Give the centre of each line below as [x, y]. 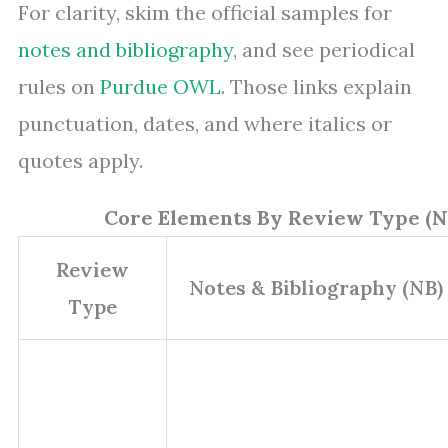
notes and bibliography [125, 50]
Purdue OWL [160, 87]
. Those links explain [316, 87]
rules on [59, 87]
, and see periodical [324, 50]
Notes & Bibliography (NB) [316, 288]
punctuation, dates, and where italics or [205, 124]
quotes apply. [80, 161]
